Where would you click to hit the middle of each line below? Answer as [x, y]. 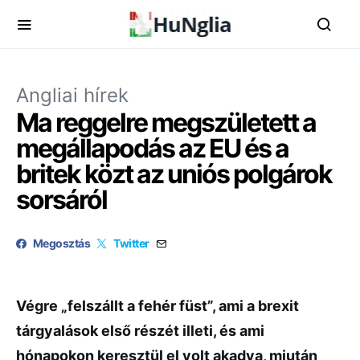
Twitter [131, 243]
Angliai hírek [72, 95]
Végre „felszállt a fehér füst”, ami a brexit [157, 306]
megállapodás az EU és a [152, 148]
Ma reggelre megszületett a [166, 123]
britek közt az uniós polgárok [174, 174]
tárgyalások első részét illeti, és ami [140, 331]
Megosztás [62, 243]
